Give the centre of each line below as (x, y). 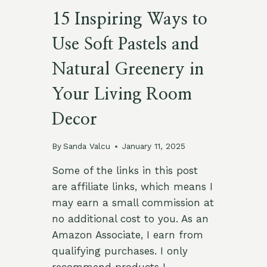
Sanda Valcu (86, 146)
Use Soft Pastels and (125, 44)
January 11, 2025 (153, 146)
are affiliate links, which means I (132, 187)
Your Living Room (122, 94)
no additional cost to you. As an (130, 219)
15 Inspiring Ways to (129, 19)
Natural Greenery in (128, 69)
